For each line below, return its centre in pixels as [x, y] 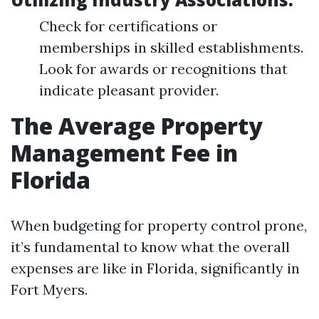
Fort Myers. [49, 289]
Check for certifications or [128, 26]
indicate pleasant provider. [129, 90]
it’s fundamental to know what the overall [150, 247]
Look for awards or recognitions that [163, 69]
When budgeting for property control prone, [159, 225]
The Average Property [137, 126]
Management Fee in [124, 153]
